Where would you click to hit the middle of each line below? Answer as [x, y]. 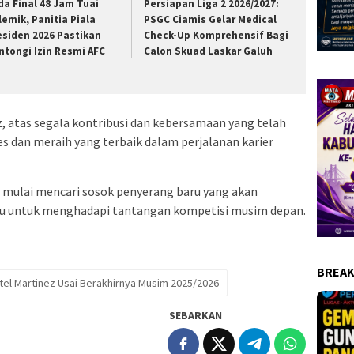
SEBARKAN [196, 316]
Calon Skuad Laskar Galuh [209, 51]
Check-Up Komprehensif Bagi [217, 35]
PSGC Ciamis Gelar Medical [211, 19]
